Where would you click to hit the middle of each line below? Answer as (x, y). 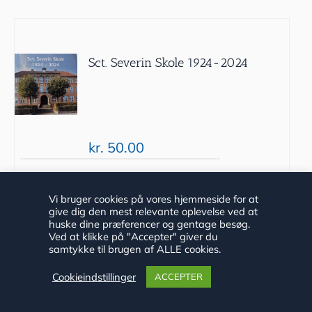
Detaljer (138, 195)
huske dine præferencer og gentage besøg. (149, 224)
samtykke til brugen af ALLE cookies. (135, 249)
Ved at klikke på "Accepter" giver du (133, 236)
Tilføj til (50, 195)
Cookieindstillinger (94, 276)
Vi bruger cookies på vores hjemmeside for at (154, 199)
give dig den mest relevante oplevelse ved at (153, 211)
